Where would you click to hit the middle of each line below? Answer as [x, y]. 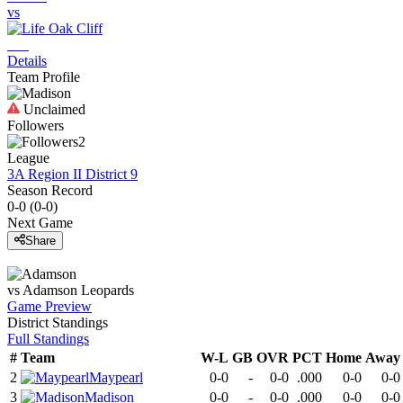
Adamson [50, 291]
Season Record [50, 190]
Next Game [40, 223]
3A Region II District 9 [72, 174]
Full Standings [48, 339]
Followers [36, 125]
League [28, 158]
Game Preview [49, 307]
